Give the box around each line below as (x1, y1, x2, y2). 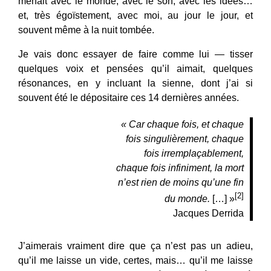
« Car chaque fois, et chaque (121, 119, 244, 129)
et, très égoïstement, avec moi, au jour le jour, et (18, 10, 253, 21)
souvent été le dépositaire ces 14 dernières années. (18, 92, 241, 103)
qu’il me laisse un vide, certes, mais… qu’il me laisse (18, 255, 253, 266)
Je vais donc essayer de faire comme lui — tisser (18, 48, 253, 59)
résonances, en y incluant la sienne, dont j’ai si (18, 77, 253, 88)
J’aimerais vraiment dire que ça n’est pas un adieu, (18, 241, 253, 252)
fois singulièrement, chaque (126, 133, 244, 144)
